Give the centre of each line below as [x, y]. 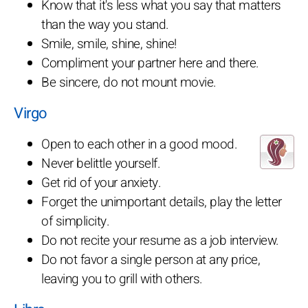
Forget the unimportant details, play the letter [162, 202]
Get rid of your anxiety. [101, 183]
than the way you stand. [105, 24]
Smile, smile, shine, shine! [109, 44]
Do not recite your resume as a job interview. [160, 240]
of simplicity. [75, 221]
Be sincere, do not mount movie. [129, 82]
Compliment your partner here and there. [150, 63]
